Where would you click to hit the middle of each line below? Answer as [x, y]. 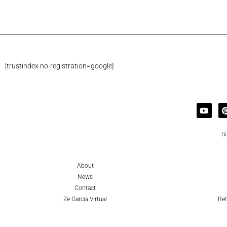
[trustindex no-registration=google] [59, 66]
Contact [85, 188]
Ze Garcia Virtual [85, 199]
